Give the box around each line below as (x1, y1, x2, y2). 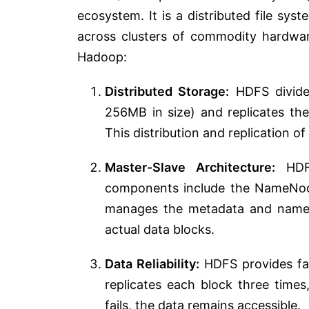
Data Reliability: (105, 256, 199, 271)
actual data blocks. (105, 221, 215, 237)
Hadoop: (77, 49, 127, 64)
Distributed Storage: (105, 83, 230, 99)
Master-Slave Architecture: (105, 159, 275, 175)
